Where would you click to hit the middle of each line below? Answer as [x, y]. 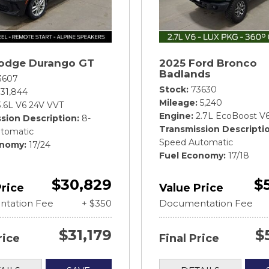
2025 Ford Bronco [208, 63]
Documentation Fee [206, 203]
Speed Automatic [196, 142]
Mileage [177, 102]
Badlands [185, 74]
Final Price [189, 238]
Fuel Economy [191, 155]
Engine [175, 116]
